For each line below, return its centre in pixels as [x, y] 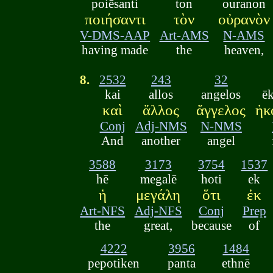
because [211, 225]
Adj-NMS [161, 126]
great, [158, 225]
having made [115, 50]
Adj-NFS [158, 210]
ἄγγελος [221, 110]
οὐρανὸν [244, 19]
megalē [158, 179]
